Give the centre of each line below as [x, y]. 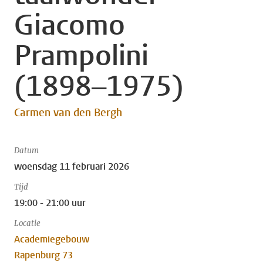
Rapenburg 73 [43, 255]
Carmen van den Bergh [68, 113]
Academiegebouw [52, 239]
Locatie [27, 223]
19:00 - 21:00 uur [50, 203]
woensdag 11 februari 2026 [72, 166]
